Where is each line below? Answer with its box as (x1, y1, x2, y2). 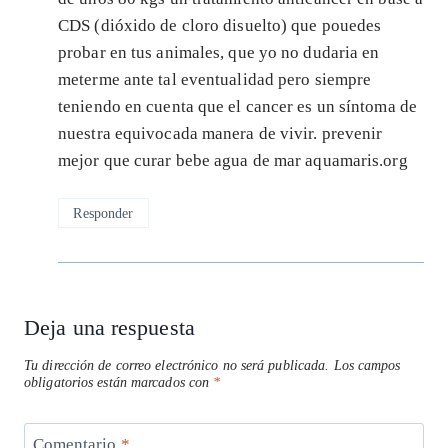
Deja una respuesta (24, 315, 195, 341)
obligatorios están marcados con (24, 374, 214, 390)
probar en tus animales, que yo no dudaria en (58, 43, 380, 63)
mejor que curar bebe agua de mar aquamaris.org (58, 151, 408, 171)
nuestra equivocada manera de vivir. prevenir (58, 124, 383, 144)
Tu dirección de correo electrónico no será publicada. (24, 357, 330, 373)
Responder (73, 205, 134, 222)
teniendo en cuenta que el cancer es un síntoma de (58, 97, 417, 117)
